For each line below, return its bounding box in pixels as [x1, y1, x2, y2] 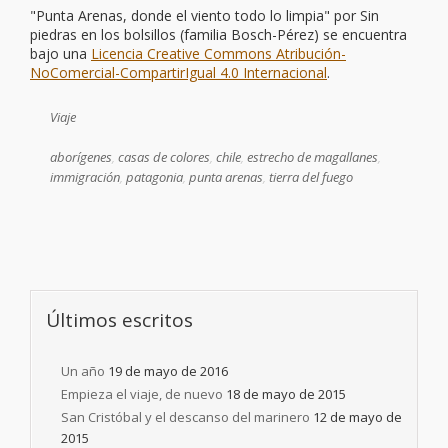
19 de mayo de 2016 [108, 362, 228, 380]
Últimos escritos [46, 307, 193, 333]
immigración [50, 168, 120, 186]
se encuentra [319, 25, 407, 44]
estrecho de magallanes [247, 148, 378, 166]
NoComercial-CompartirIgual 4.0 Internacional [30, 63, 327, 82]
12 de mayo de [313, 408, 402, 426]
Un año [61, 362, 105, 380]
